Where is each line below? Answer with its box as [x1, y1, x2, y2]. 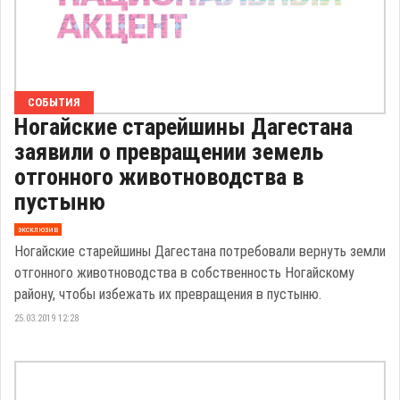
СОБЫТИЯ [28, 95, 80, 109]
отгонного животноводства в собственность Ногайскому [14, 263, 354, 281]
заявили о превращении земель [14, 137, 323, 165]
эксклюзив [17, 224, 58, 235]
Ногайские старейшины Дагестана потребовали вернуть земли [14, 242, 386, 260]
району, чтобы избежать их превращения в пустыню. [14, 285, 321, 303]
